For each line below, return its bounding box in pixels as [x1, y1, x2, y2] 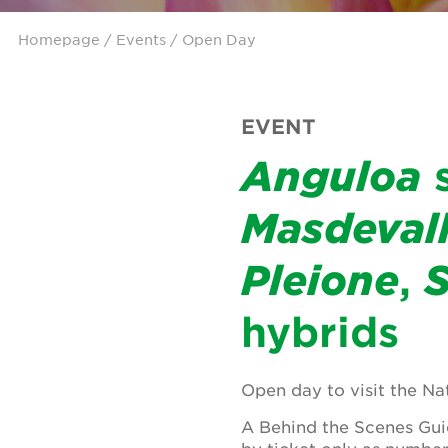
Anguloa [241, 152, 421, 199]
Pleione [241, 256, 399, 303]
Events [116, 30, 166, 48]
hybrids [241, 308, 399, 355]
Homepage [18, 30, 100, 48]
